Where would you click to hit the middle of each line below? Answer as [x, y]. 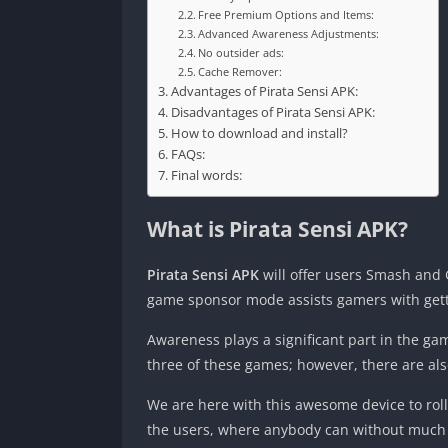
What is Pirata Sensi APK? [277, 228]
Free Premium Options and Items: [286, 14]
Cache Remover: [240, 71]
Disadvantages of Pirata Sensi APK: [272, 112]
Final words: [206, 175]
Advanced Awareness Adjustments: [289, 33]
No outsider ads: [241, 52]
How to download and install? [259, 133]
